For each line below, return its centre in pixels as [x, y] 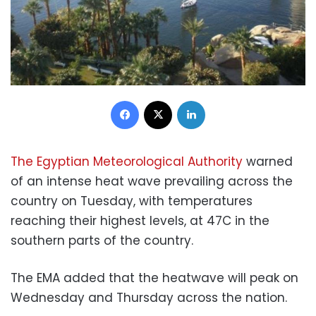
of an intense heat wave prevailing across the [152, 181]
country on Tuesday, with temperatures [132, 201]
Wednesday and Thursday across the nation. [149, 297]
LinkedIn [223, 99]
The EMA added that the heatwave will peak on [154, 278]
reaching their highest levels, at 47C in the [140, 220]
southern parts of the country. [102, 240]
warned [268, 161]
